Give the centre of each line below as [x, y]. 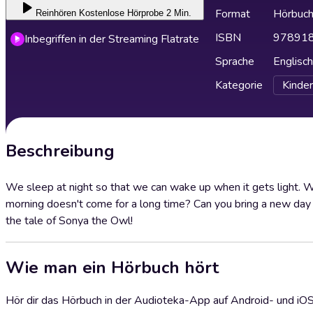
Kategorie [239, 85]
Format [233, 14]
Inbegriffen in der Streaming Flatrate [112, 39]
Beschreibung [60, 151]
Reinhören [56, 13]
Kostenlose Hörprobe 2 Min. [135, 13]
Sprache [235, 61]
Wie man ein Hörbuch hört [112, 267]
